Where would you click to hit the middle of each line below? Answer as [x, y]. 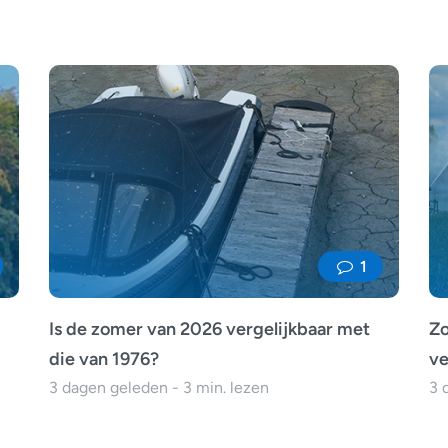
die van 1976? [104, 359]
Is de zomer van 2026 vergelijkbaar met [209, 329]
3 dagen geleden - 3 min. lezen [159, 388]
